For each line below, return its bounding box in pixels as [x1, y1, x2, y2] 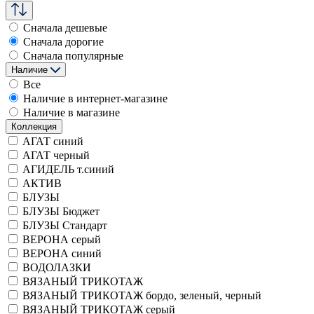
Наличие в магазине [23, 107, 120, 118]
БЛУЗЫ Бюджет [20, 205, 100, 217]
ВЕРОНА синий [20, 247, 102, 259]
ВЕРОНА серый [20, 233, 101, 245]
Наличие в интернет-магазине [23, 93, 168, 104]
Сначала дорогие [23, 36, 104, 48]
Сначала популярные [23, 50, 123, 62]
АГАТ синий [20, 135, 83, 147]
